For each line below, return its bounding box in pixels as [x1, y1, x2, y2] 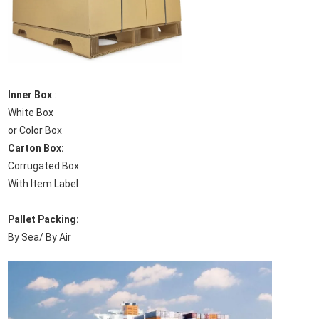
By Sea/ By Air [7, 231, 71, 243]
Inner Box [7, 89, 54, 100]
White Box [7, 107, 53, 118]
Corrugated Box [7, 160, 79, 172]
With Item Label [7, 178, 80, 189]
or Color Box [7, 125, 62, 136]
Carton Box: [7, 142, 64, 154]
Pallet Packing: [7, 214, 79, 225]
